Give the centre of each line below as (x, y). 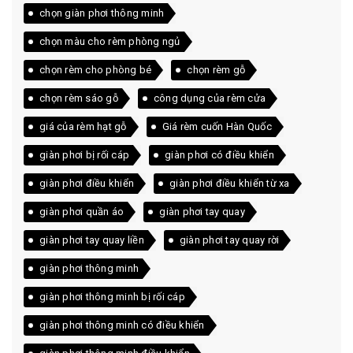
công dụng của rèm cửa (209, 98)
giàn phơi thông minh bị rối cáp (112, 297)
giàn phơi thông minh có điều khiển (122, 325)
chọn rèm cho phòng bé (96, 70)
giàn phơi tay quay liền (92, 240)
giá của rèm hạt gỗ (83, 127)
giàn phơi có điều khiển (219, 155)
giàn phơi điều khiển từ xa (230, 184)
